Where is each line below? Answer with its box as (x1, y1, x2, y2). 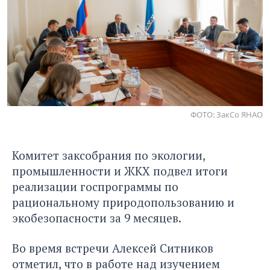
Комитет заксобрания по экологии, (12, 147, 205, 163)
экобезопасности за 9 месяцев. (12, 210, 181, 225)
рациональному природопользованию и (12, 194, 234, 210)
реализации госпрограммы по (12, 178, 178, 194)
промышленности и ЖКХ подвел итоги (12, 163, 228, 178)
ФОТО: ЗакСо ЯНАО (190, 108, 263, 120)
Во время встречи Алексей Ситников (12, 240, 213, 256)
